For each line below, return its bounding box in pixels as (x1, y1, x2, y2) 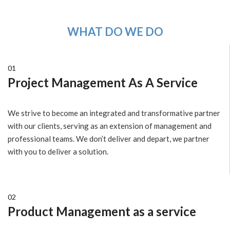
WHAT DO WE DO (67, 25, 163, 39)
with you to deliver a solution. (8, 147, 108, 157)
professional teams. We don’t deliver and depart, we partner (8, 134, 209, 144)
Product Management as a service (8, 204, 196, 219)
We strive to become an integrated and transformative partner (8, 108, 220, 118)
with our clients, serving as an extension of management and (8, 121, 212, 131)
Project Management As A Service (8, 75, 198, 90)
